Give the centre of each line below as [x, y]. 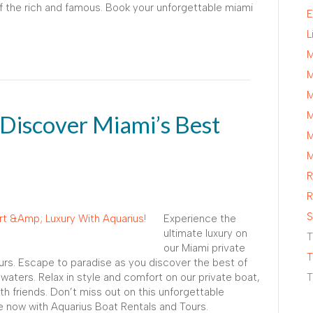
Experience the [200, 218]
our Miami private [204, 248]
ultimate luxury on [205, 233]
